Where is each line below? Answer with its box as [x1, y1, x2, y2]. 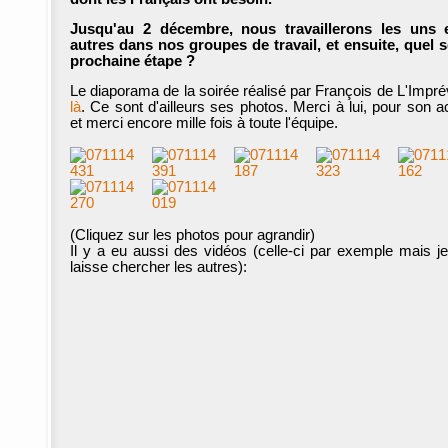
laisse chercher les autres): [70, 259, 247, 276]
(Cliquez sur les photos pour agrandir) [70, 227, 315, 244]
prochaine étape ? [70, 53, 195, 70]
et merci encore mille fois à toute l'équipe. [70, 115, 338, 132]
